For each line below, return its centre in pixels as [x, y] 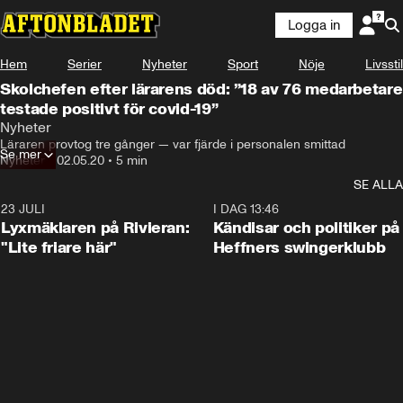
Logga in [314, 25]
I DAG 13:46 [246, 209]
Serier [85, 64]
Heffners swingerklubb [299, 247]
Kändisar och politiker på [306, 228]
